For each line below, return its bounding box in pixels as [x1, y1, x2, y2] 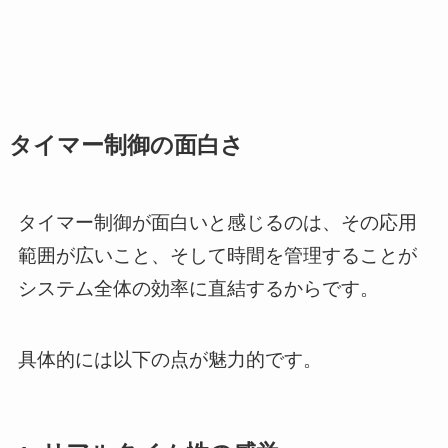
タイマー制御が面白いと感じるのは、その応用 [17, 212, 417, 234]
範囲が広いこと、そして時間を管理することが [17, 245, 417, 267]
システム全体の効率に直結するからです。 [17, 278, 379, 300]
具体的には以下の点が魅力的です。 [17, 349, 322, 371]
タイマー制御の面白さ [8, 133, 244, 159]
